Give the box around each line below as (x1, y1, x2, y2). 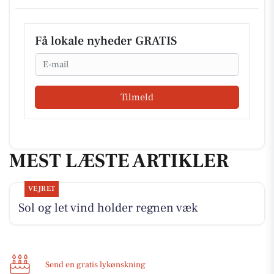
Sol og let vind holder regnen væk (18, 200, 198, 217)
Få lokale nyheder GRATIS (35, 33, 177, 50)
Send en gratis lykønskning (45, 259, 146, 271)
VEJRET (28, 184, 56, 194)
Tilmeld (120, 91, 154, 103)
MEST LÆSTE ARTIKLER (9, 147, 229, 174)
